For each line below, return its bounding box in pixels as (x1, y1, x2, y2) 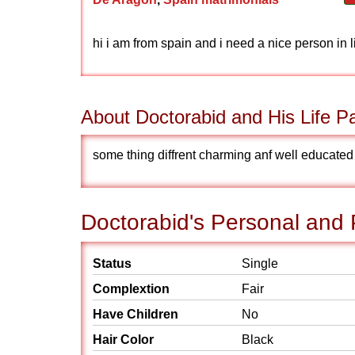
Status (93, 257, 132, 270)
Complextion (93, 282, 170, 296)
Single (242, 257, 278, 270)
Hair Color (93, 333, 154, 346)
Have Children (93, 307, 178, 321)
